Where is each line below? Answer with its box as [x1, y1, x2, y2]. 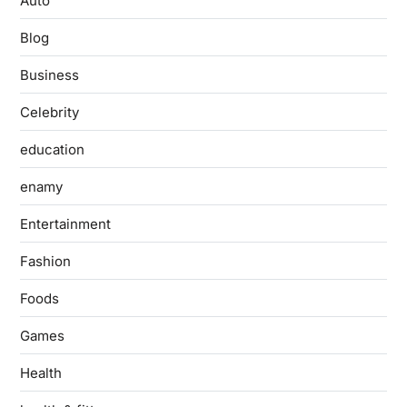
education [19, 141, 84, 159]
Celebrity [19, 104, 79, 122]
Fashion [19, 253, 71, 271]
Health [19, 364, 62, 382]
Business [19, 66, 79, 84]
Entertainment [19, 215, 111, 233]
